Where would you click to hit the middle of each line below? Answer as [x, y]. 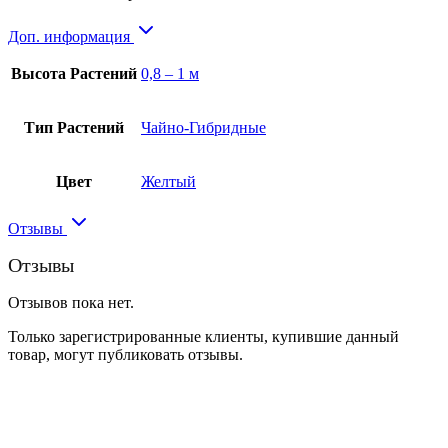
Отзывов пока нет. [71, 302]
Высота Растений [74, 73]
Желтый [168, 181]
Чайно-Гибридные [203, 127]
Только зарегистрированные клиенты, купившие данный [203, 336]
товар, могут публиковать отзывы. [125, 354]
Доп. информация [71, 36]
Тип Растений [74, 127]
